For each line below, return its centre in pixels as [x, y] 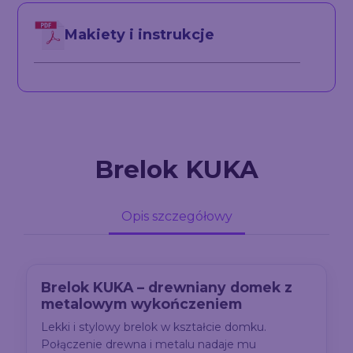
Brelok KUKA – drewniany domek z [167, 288]
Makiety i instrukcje [139, 34]
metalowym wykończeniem [142, 304]
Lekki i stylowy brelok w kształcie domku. [154, 327]
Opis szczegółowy [176, 216]
